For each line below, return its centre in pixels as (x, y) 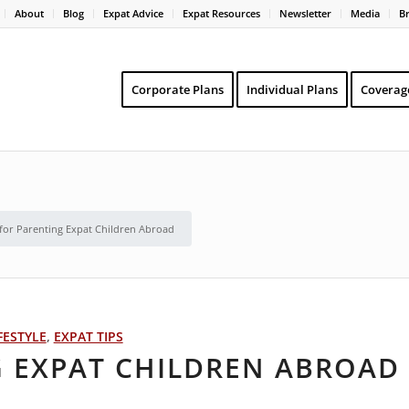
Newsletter (305, 13)
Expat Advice (133, 13)
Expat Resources (221, 13)
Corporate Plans (177, 89)
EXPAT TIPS (88, 336)
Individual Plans (292, 89)
